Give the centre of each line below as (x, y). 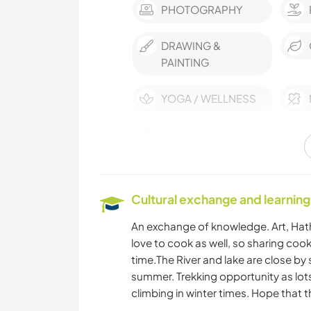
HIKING (179, 135)
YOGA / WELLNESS (209, 99)
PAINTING (185, 62)
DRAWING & (191, 46)
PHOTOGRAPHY (202, 10)
